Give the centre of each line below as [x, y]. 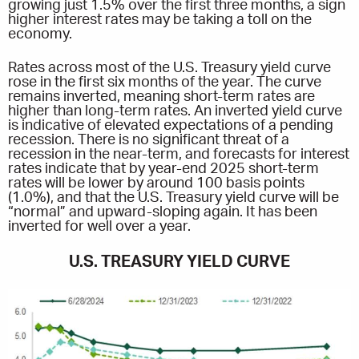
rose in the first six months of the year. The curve [165, 82]
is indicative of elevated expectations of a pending [171, 125]
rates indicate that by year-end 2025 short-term [163, 169]
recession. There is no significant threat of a [149, 140]
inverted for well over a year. [99, 226]
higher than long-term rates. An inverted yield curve [175, 111]
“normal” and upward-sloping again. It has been [163, 212]
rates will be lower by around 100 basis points [156, 183]
